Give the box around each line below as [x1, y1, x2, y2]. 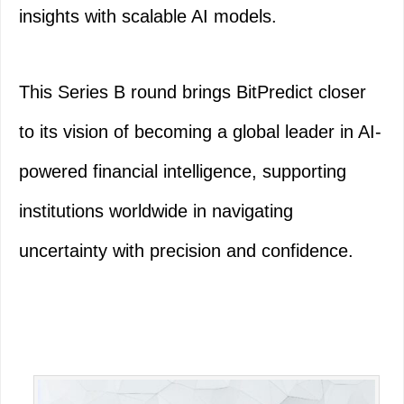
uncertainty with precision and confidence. [19, 241, 353, 262]
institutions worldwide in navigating [19, 201, 293, 222]
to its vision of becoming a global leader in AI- [19, 122, 381, 142]
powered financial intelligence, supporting [19, 161, 346, 182]
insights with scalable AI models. [19, 6, 277, 27]
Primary [18, 371, 97, 396]
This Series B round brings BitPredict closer [19, 82, 366, 103]
